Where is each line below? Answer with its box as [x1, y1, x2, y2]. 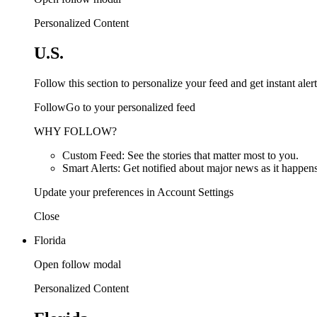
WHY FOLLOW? [34, 125, 117, 137]
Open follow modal [34, 258, 121, 270]
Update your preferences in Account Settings [34, 185, 234, 198]
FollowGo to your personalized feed [34, 100, 195, 113]
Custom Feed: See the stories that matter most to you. [62, 149, 299, 161]
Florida [34, 234, 66, 246]
